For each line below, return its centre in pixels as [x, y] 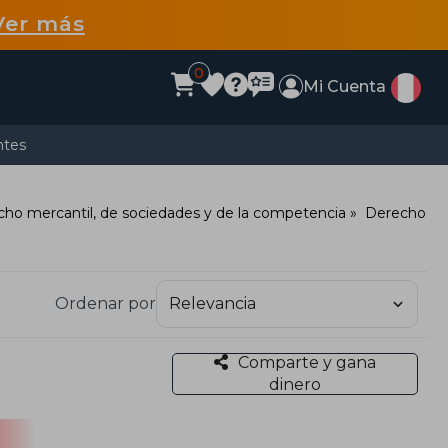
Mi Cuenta [345, 86]
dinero [294, 384]
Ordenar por [105, 304]
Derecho [395, 213]
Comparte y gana [306, 362]
